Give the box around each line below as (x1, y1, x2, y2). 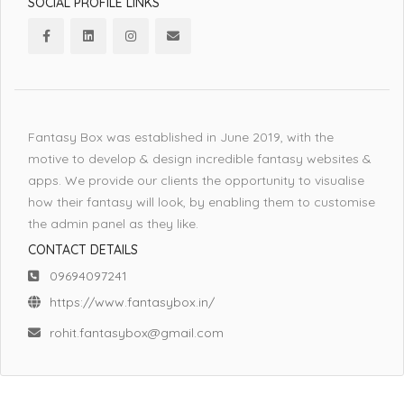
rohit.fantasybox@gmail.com (50, 324, 224, 341)
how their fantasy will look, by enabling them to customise (28, 193, 375, 210)
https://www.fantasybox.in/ (50, 293, 215, 310)
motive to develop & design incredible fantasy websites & (28, 150, 372, 167)
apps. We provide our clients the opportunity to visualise (28, 171, 364, 188)
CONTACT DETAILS (28, 241, 138, 258)
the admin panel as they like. (28, 215, 198, 232)
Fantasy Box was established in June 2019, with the (28, 128, 334, 145)
